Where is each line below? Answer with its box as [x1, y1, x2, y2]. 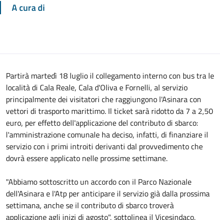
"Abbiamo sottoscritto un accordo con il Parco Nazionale [6, 176, 192, 188]
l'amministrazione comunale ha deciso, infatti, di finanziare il [6, 129, 208, 140]
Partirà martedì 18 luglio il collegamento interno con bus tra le [6, 70, 214, 82]
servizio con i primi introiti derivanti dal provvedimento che [6, 140, 203, 152]
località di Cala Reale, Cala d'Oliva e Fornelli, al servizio [6, 82, 188, 93]
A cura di [12, 1, 45, 14]
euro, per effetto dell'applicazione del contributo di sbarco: [6, 117, 198, 129]
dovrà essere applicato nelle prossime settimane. [6, 152, 167, 164]
